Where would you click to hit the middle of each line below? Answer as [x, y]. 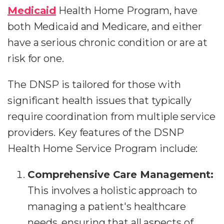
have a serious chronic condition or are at [107, 42]
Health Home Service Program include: [103, 148]
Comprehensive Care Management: [120, 174]
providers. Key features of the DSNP [96, 132]
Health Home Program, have [127, 10]
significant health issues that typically [99, 100]
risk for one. [37, 58]
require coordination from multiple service [111, 116]
